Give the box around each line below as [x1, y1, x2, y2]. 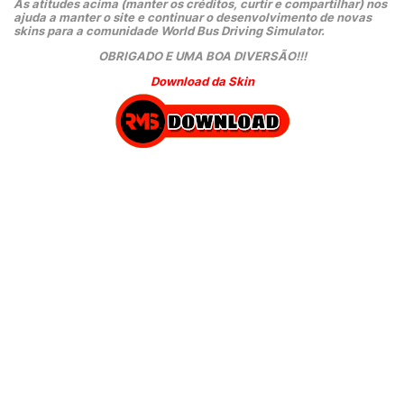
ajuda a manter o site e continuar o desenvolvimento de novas [14, 10, 372, 24]
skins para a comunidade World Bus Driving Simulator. [14, 23, 325, 38]
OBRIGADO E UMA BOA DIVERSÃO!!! [97, 49, 307, 63]
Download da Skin [150, 74, 254, 88]
